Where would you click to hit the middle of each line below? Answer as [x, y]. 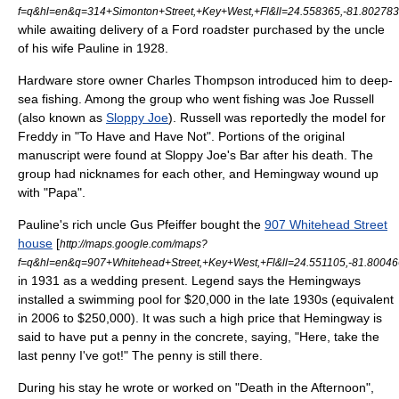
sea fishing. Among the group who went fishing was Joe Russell [196, 99]
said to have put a [70, 337]
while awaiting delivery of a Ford [110, 29]
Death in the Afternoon [303, 387]
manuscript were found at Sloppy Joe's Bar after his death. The [195, 155]
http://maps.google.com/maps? [134, 244]
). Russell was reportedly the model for [277, 118]
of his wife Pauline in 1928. [93, 48]
